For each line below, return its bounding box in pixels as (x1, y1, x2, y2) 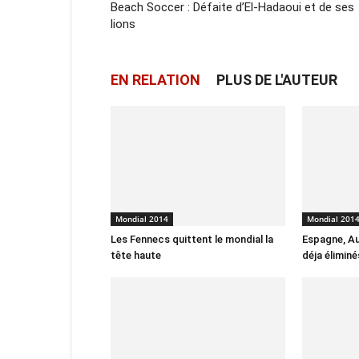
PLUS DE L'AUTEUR (216, 71, 337, 88)
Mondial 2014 (115, 213, 168, 224)
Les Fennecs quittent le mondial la (111, 233, 273, 245)
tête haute (111, 249, 161, 261)
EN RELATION (111, 71, 200, 88)
